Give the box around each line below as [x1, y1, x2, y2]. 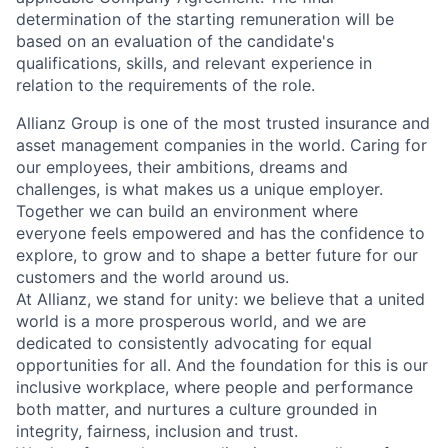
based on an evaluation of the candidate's [16, 31, 334, 51]
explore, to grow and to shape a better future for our [16, 245, 418, 265]
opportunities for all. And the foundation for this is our [16, 355, 428, 375]
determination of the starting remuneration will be [16, 9, 394, 29]
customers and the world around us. [16, 267, 289, 287]
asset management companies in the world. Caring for [16, 135, 427, 155]
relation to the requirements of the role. [16, 75, 315, 95]
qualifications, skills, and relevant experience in [16, 53, 372, 73]
